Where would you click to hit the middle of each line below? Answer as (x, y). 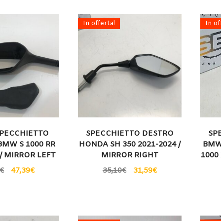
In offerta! (99, 23)
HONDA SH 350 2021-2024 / (129, 145)
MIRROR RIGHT (129, 156)
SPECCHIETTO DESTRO (129, 134)
